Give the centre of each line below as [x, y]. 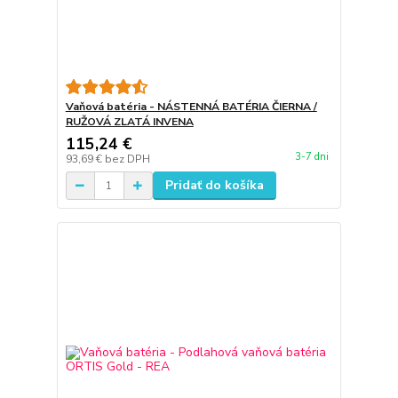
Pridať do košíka [214, 186]
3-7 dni [311, 157]
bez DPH [127, 159]
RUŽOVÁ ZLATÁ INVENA [129, 122]
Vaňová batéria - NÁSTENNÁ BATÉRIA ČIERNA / [191, 107]
